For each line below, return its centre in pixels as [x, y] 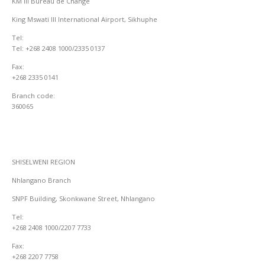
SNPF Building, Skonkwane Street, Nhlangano [83, 199]
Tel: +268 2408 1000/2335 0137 [58, 49]
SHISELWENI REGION [43, 161]
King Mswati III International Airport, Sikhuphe [85, 20]
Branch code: [34, 96]
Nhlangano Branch [41, 180]
